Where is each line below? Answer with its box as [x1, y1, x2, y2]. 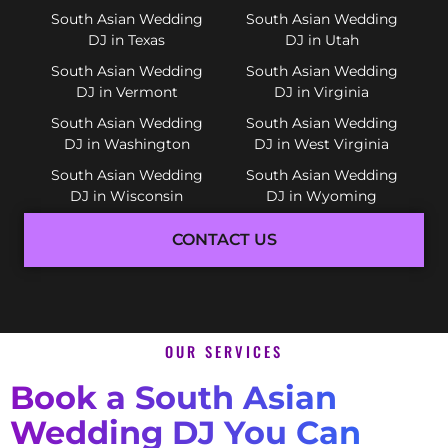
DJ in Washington [63, 134, 190, 153]
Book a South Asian [10, 377, 337, 417]
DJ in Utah [284, 30, 359, 49]
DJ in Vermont [75, 82, 178, 101]
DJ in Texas [88, 30, 165, 49]
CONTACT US [171, 229, 277, 249]
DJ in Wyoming [266, 186, 377, 205]
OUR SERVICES [165, 340, 283, 362]
